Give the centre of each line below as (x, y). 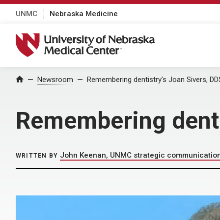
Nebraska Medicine (84, 14)
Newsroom (55, 80)
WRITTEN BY (37, 156)
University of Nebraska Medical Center (91, 38)
